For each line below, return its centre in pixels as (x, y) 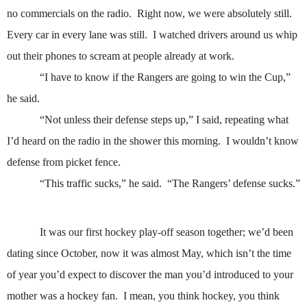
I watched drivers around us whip (225, 35)
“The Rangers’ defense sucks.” (234, 184)
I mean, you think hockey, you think (201, 296)
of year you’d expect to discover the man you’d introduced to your (150, 275)
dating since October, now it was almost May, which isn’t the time (149, 254)
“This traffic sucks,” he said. (101, 184)
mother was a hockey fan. (62, 296)
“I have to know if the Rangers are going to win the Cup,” (165, 77)
